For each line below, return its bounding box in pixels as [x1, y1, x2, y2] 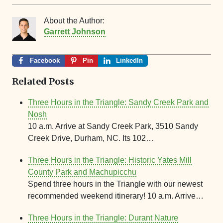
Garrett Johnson [44, 27, 106, 36]
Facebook [30, 56, 60, 64]
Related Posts [12, 75, 74, 87]
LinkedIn [116, 56, 143, 64]
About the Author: [44, 16, 105, 25]
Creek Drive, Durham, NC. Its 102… [28, 133, 154, 142]
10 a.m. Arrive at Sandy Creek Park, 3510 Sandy [28, 121, 198, 130]
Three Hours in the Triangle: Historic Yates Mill [28, 155, 192, 164]
